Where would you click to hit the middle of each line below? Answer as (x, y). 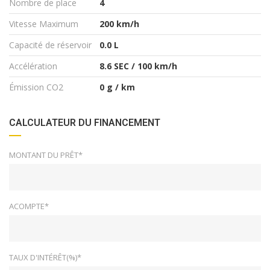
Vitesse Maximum (44, 24)
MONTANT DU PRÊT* (46, 155)
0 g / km (117, 87)
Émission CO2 (36, 87)
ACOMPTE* (29, 206)
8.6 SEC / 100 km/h (138, 66)
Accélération (33, 66)
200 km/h (119, 24)
